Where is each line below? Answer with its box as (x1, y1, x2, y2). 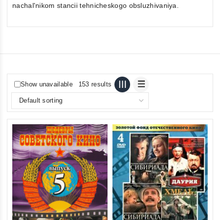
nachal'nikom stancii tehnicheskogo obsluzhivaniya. (12, 1, 179, 9)
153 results (78, 81, 112, 88)
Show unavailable (21, 81, 73, 88)
